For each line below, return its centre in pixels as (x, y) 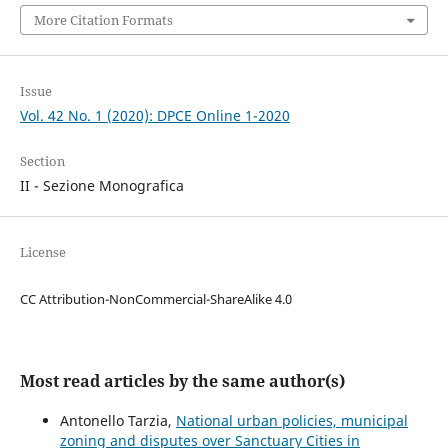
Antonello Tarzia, (117, 420)
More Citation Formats (103, 19)
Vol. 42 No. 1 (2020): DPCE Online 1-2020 (154, 115)
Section (42, 160)
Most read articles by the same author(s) (182, 380)
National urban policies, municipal (291, 420)
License (42, 251)
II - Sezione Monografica (101, 185)
